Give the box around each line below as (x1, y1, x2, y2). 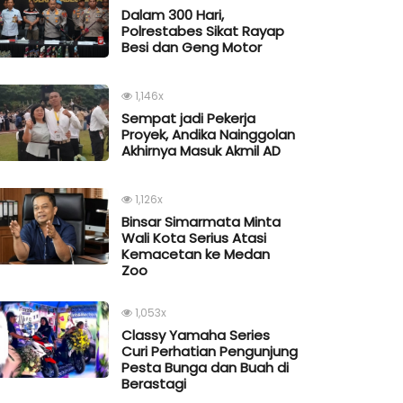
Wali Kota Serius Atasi (121, 228, 266, 248)
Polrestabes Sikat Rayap (121, 22, 284, 41)
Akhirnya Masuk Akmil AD (121, 141, 281, 161)
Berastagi (121, 374, 186, 394)
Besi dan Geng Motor (121, 38, 262, 58)
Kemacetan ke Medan (121, 245, 270, 264)
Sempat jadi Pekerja (121, 109, 255, 129)
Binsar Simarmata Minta (121, 212, 281, 232)
